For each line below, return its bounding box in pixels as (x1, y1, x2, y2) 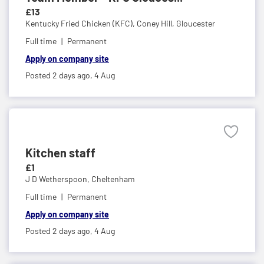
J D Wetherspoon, (25, 173, 91, 184)
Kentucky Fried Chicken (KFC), (25, 18, 137, 28)
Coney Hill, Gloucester (137, 18, 215, 28)
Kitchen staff (25, 145, 95, 160)
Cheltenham (91, 173, 135, 184)
